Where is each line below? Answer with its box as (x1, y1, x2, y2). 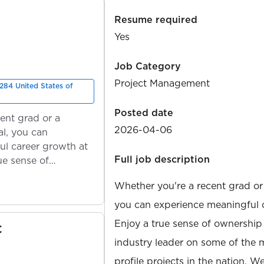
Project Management (114, 76, 210, 90)
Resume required (114, 12, 197, 26)
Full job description (114, 152, 210, 166)
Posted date (114, 105, 173, 119)
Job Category (114, 59, 181, 72)
